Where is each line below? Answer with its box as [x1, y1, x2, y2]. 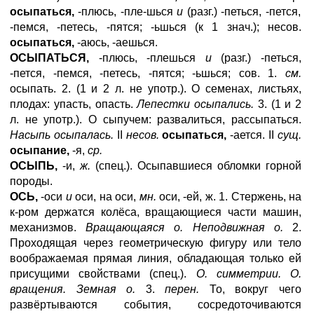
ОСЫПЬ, [10, 160, 57, 172]
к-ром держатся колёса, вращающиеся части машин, [10, 206, 301, 218]
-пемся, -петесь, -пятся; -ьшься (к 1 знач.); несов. [10, 21, 301, 33]
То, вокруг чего [199, 283, 302, 295]
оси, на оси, [71, 191, 139, 203]
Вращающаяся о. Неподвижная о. [86, 221, 283, 233]
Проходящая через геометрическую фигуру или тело [10, 237, 301, 249]
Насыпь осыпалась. [10, 129, 114, 141]
